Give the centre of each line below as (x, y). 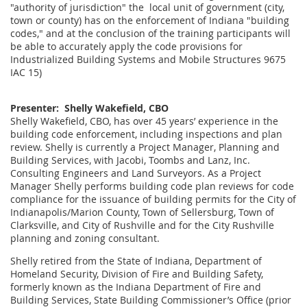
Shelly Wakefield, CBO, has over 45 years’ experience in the (144, 121)
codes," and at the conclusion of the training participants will (150, 33)
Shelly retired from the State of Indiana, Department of (136, 260)
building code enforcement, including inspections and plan (146, 134)
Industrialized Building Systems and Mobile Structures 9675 (148, 59)
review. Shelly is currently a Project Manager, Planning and (145, 147)
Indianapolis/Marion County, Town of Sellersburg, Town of (142, 212)
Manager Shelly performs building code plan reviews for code (152, 186)
